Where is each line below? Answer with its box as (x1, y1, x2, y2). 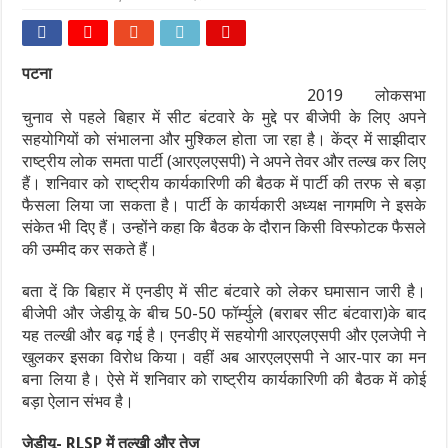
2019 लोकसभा (307, 86, 426, 105)
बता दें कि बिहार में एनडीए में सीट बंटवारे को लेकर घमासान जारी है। (22, 282, 426, 301)
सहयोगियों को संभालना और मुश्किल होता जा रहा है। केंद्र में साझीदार (22, 130, 426, 149)
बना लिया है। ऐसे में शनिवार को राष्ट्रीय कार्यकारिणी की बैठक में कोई (22, 370, 426, 389)
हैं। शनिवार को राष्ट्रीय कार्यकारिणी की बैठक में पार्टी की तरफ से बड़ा (22, 174, 426, 193)
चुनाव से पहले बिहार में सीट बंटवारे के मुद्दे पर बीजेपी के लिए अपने (22, 108, 426, 127)
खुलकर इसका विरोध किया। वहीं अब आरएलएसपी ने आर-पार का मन (22, 348, 426, 367)
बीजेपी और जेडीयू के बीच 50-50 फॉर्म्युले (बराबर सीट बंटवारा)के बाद (22, 304, 426, 323)
